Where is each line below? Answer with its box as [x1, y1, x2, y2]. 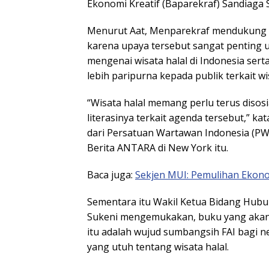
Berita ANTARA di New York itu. [87, 141, 228, 154]
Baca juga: [87, 168, 135, 181]
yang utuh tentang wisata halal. [87, 240, 229, 253]
